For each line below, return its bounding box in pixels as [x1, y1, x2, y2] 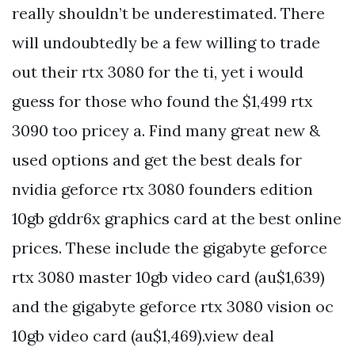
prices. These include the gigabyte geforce [12, 237, 327, 258]
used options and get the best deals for [12, 149, 302, 170]
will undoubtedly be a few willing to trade [12, 32, 320, 52]
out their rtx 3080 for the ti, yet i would [12, 61, 303, 82]
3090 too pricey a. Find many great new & [12, 120, 320, 140]
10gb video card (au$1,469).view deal [12, 325, 274, 345]
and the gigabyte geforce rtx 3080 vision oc [12, 296, 334, 316]
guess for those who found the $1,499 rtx [12, 90, 313, 111]
